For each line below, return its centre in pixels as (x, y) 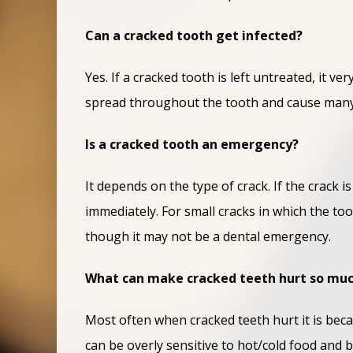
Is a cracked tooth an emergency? (193, 144)
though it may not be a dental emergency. (210, 236)
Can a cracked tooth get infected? (195, 35)
